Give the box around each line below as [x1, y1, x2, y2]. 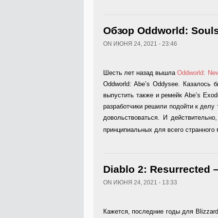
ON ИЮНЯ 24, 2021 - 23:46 [103, 40, 177, 47]
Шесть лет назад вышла [103, 69, 178, 76]
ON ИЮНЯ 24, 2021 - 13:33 [103, 179, 177, 186]
